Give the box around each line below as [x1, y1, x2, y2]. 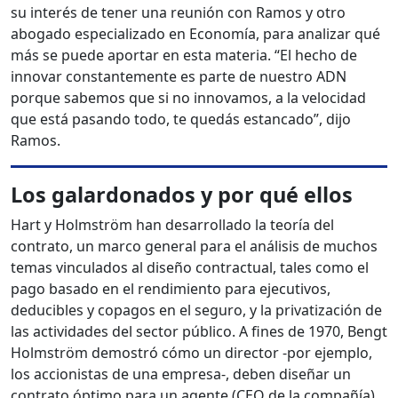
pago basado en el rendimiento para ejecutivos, [11, 279, 330, 299]
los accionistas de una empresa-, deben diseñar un [11, 364, 351, 385]
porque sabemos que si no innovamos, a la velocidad [11, 88, 366, 108]
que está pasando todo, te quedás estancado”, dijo [11, 109, 351, 130]
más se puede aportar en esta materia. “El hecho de [11, 45, 357, 66]
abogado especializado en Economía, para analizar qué [11, 24, 380, 44]
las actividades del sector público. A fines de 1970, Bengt [11, 322, 387, 342]
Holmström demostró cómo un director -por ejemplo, [11, 343, 372, 363]
